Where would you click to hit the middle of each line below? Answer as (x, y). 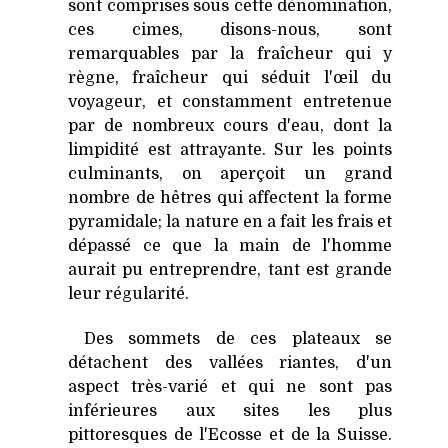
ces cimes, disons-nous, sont (230, 30)
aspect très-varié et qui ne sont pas (230, 387)
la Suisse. (354, 435)
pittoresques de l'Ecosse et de (192, 435)
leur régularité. (128, 294)
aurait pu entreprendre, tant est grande (230, 270)
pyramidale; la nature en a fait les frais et (230, 222)
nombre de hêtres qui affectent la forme (230, 198)
